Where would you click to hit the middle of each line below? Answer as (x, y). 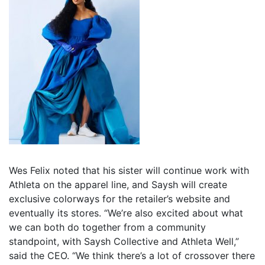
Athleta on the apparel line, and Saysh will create (118, 185)
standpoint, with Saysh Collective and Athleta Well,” (124, 242)
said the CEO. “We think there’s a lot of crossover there (132, 256)
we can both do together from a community (107, 227)
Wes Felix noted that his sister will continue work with (129, 171)
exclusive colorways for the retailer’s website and (119, 199)
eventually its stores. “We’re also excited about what (126, 213)
